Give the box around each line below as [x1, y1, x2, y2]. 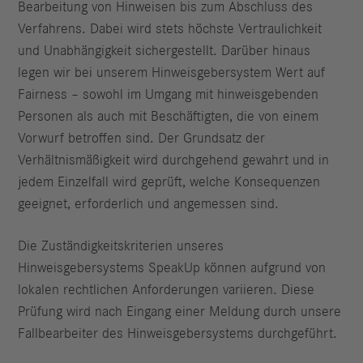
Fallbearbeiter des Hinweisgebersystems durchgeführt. [18, 326, 338, 341]
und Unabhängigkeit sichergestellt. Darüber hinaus [18, 44, 311, 59]
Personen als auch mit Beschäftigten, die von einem [18, 109, 319, 125]
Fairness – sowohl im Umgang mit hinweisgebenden [18, 88, 319, 103]
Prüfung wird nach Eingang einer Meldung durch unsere [18, 304, 342, 319]
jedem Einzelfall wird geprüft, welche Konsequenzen [18, 175, 321, 190]
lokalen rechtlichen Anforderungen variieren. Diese [18, 282, 315, 297]
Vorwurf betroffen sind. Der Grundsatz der [18, 131, 266, 147]
